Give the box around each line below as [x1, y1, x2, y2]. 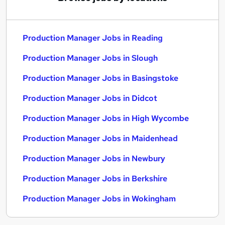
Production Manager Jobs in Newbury [23, 153, 165, 164]
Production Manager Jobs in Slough [23, 53, 158, 63]
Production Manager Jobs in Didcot [23, 93, 157, 103]
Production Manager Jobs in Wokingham [23, 193, 176, 204]
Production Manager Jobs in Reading [23, 33, 163, 43]
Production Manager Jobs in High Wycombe [23, 113, 189, 124]
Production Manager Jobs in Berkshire [23, 173, 167, 184]
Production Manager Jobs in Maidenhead [23, 133, 178, 144]
